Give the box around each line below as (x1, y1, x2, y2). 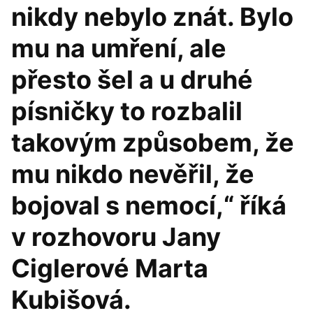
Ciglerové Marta (11, 253, 208, 284)
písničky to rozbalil (11, 96, 242, 126)
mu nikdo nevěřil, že (11, 159, 254, 189)
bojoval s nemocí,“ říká (11, 190, 286, 221)
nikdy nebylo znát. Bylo (11, 1, 293, 32)
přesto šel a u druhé (11, 64, 253, 95)
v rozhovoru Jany (11, 221, 221, 252)
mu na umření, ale (11, 33, 226, 64)
